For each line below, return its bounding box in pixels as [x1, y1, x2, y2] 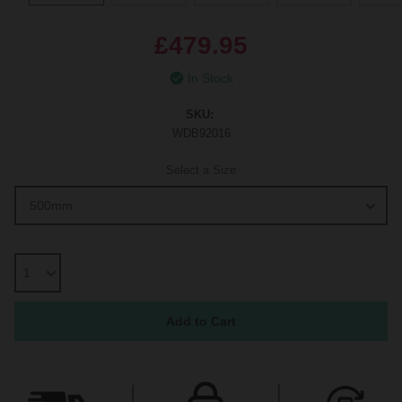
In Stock [187, 71, 233, 85]
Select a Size [166, 163, 236, 178]
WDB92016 [171, 127, 231, 141]
